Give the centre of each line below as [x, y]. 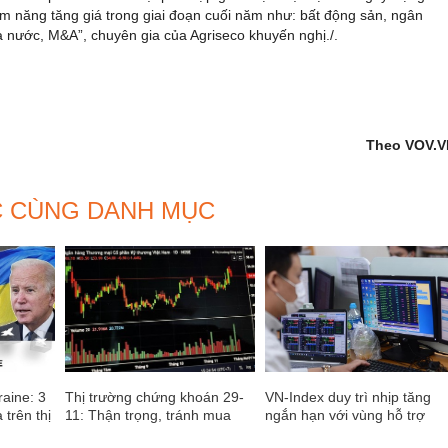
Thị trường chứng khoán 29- [154, 396]
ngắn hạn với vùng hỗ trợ [345, 414]
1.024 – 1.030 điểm [327, 432]
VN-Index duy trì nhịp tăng [348, 396]
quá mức [92, 432]
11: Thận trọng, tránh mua [147, 414]
